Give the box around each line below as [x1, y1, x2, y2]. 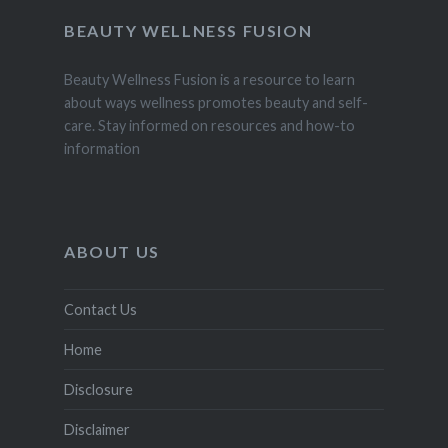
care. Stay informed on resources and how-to [63, 116, 355, 134]
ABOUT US [63, 242, 160, 262]
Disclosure [63, 381, 133, 399]
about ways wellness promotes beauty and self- [63, 93, 368, 111]
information [63, 139, 140, 157]
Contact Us [63, 301, 137, 319]
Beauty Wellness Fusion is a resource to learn [63, 70, 355, 88]
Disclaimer [63, 421, 130, 439]
